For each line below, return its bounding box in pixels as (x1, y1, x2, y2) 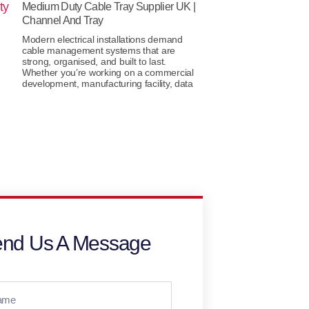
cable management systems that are (22, 45, 176, 57)
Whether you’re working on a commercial (22, 67, 194, 79)
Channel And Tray (22, 14, 103, 27)
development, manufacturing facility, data (22, 78, 193, 90)
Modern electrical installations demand (22, 34, 183, 46)
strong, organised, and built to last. (22, 56, 167, 68)
